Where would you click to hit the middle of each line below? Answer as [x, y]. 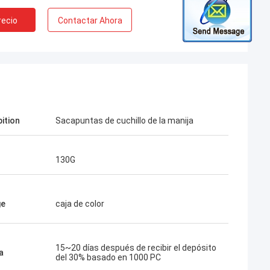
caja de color [80, 204]
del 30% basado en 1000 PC [108, 257]
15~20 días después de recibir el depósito [136, 248]
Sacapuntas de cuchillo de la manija [124, 121]
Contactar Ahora [90, 20]
